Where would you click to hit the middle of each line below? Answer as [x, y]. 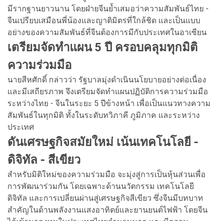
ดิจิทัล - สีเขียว [44, 160]
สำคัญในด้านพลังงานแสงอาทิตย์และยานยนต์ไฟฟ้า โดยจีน [108, 210]
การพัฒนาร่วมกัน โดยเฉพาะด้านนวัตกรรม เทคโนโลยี [101, 186]
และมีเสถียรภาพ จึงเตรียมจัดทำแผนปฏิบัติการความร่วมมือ [108, 91]
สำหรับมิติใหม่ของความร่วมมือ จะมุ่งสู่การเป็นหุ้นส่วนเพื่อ [107, 174]
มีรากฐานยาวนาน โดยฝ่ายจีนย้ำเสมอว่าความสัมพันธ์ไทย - [108, 8]
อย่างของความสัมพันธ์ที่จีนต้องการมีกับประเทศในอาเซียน [107, 32]
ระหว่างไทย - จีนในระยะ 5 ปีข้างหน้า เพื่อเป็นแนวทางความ [109, 103]
